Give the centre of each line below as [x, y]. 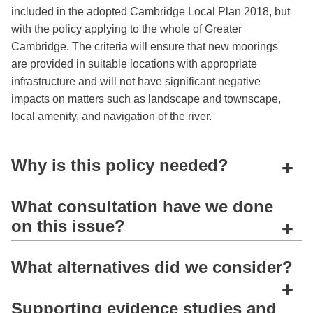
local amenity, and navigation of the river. [111, 116]
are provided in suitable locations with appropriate [134, 64]
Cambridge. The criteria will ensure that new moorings [145, 46]
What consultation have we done [142, 207]
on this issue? [68, 226]
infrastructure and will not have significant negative [136, 81]
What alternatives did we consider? [152, 268]
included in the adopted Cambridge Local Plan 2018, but [151, 11]
